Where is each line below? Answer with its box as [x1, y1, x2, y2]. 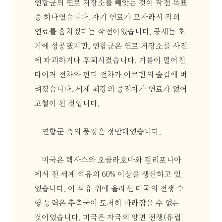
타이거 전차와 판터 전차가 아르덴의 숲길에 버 [34, 71, 187, 79]
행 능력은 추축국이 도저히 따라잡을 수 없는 [34, 199, 180, 207]
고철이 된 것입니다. [34, 100, 100, 108]
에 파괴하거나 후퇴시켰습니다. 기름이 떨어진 [34, 57, 185, 65]
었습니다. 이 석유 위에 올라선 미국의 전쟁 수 [34, 185, 184, 193]
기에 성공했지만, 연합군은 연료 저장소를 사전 [34, 43, 187, 51]
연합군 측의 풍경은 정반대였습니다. [42, 128, 162, 136]
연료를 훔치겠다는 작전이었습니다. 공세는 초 [34, 28, 185, 36]
